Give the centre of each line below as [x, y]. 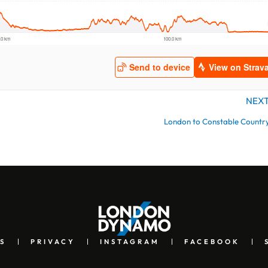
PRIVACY [53, 241]
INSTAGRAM [130, 241]
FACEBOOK [212, 241]
